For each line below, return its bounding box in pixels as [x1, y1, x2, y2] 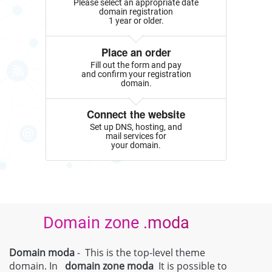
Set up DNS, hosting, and [90, 121, 182, 132]
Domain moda [9, 245, 75, 259]
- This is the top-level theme [75, 245, 205, 259]
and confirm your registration [81, 69, 191, 79]
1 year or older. [108, 16, 164, 26]
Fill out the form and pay [90, 59, 182, 70]
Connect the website [87, 107, 185, 122]
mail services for [106, 131, 166, 141]
